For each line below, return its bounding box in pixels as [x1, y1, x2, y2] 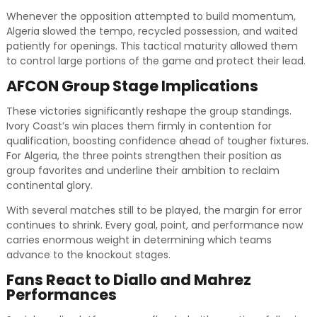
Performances [6, 284, 117, 306]
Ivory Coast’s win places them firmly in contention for [6, 119, 272, 134]
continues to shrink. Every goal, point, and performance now [6, 218, 303, 233]
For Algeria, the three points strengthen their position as [6, 149, 282, 163]
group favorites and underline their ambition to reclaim [6, 163, 279, 178]
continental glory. [6, 178, 93, 193]
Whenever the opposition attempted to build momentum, [6, 9, 296, 24]
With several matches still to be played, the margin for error [6, 203, 302, 218]
